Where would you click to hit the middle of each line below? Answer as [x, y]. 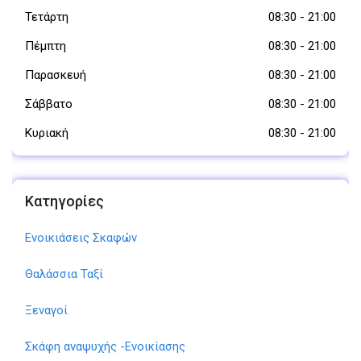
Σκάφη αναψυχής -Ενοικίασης [105, 347]
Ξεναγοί [46, 311]
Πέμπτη [46, 46]
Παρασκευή [56, 75]
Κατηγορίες [64, 201]
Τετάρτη [47, 17]
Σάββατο [49, 104]
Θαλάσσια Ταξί [64, 274]
